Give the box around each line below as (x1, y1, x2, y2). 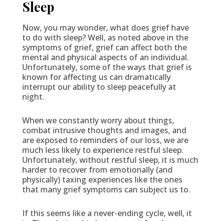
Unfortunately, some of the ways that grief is (22, 61, 192, 73)
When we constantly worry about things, (22, 114, 174, 126)
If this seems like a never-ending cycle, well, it (22, 207, 192, 219)
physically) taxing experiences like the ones (22, 174, 183, 185)
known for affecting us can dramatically (22, 71, 171, 82)
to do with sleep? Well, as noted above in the (22, 32, 188, 43)
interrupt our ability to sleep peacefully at (22, 81, 176, 92)
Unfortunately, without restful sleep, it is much (22, 154, 198, 165)
